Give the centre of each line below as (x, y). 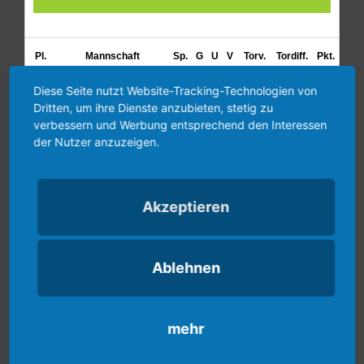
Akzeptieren (186, 206)
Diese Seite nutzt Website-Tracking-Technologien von (175, 90)
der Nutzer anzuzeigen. (97, 141)
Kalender (45, 280)
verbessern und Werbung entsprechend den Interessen (180, 124)
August (160, 333)
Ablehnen (186, 267)
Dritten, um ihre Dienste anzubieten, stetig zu (154, 107)
